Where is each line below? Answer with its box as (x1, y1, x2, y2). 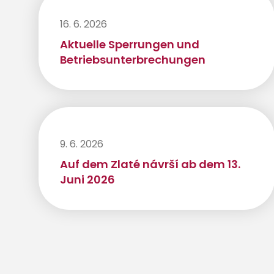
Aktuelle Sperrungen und (60, 37, 199, 53)
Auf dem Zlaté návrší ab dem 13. (60, 157, 240, 172)
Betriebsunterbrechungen (60, 52, 206, 68)
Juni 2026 (60, 172, 115, 188)
